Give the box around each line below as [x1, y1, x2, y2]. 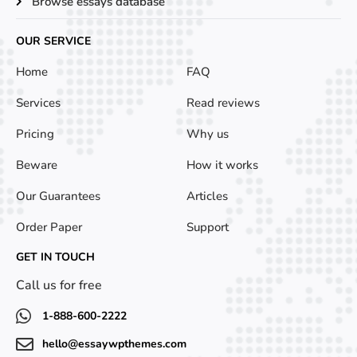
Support [186, 218, 229, 235]
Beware [16, 156, 57, 173]
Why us [186, 125, 229, 142]
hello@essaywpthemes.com [41, 336, 186, 352]
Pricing [16, 125, 54, 142]
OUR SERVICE [16, 33, 91, 49]
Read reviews [186, 94, 260, 111]
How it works [186, 156, 258, 173]
